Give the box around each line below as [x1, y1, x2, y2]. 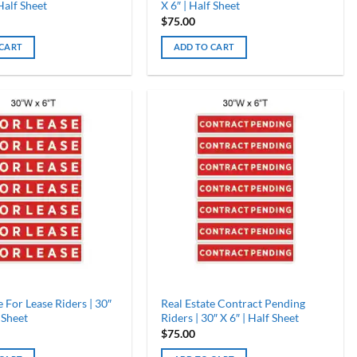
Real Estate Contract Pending [160, 296, 305, 311]
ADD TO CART [173, 41, 235, 53]
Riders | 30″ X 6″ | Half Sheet [160, 311, 299, 325]
